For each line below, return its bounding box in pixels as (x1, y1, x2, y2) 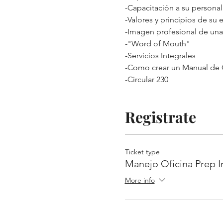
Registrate (124, 107, 196, 127)
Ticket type (124, 147, 160, 156)
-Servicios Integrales (124, 51, 196, 60)
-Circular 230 (124, 75, 168, 84)
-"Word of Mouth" (124, 39, 190, 48)
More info (124, 176, 155, 185)
